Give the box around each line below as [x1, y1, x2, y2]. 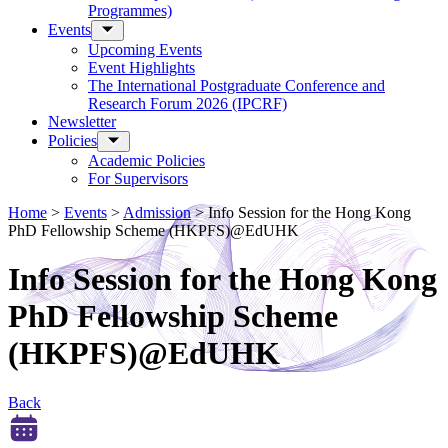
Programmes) [88, 2, 172, 19]
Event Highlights [88, 59, 195, 76]
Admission [123, 204, 191, 221]
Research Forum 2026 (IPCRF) [88, 95, 287, 112]
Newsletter [48, 113, 116, 130]
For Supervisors [88, 170, 188, 187]
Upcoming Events [88, 41, 202, 58]
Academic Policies [88, 152, 205, 169]
